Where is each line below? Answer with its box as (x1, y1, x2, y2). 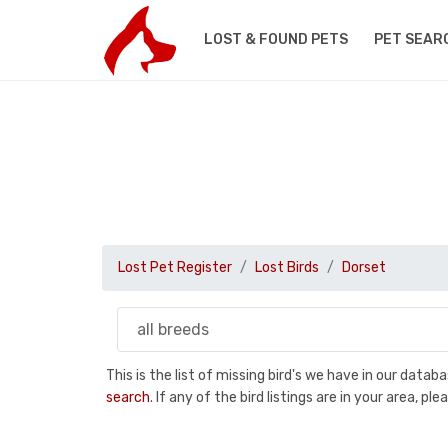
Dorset (342, 259, 386, 276)
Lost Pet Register (118, 259, 232, 276)
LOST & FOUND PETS (203, 31, 348, 48)
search (106, 388, 150, 406)
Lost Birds (255, 259, 319, 276)
